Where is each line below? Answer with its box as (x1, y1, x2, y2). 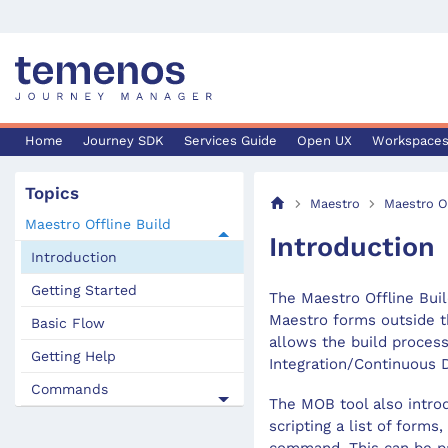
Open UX (297, 133, 352, 148)
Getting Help (31, 348, 116, 364)
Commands (31, 381, 108, 397)
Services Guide (184, 133, 277, 148)
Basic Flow (31, 315, 105, 331)
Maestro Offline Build (25, 216, 171, 232)
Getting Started (31, 282, 137, 298)
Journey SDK (83, 133, 164, 148)
